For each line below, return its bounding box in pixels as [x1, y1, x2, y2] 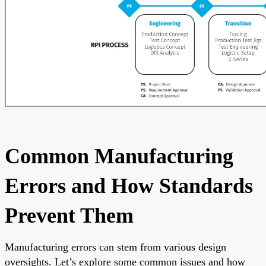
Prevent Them [5, 203, 134, 227]
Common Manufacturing [5, 144, 233, 168]
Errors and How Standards [5, 173, 253, 198]
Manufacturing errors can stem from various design [5, 240, 226, 253]
